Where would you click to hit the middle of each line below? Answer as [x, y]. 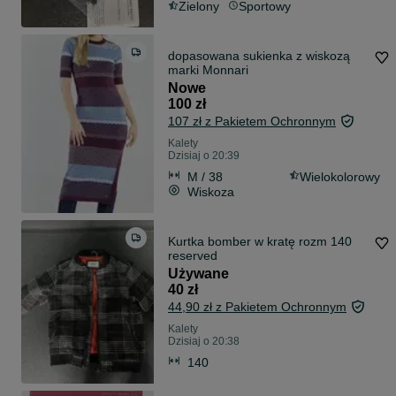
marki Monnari [208, 70]
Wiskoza [211, 191]
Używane [198, 274]
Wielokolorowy [340, 176]
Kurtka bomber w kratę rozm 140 [260, 242]
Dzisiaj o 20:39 [204, 156]
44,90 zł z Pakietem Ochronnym [257, 307]
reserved [193, 256]
